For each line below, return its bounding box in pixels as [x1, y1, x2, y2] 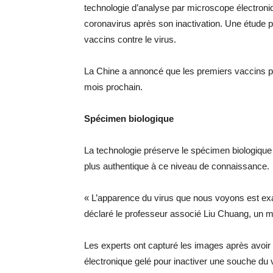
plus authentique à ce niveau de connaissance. [84, 161, 269, 171]
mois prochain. [84, 82, 143, 92]
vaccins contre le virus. [84, 34, 176, 44]
